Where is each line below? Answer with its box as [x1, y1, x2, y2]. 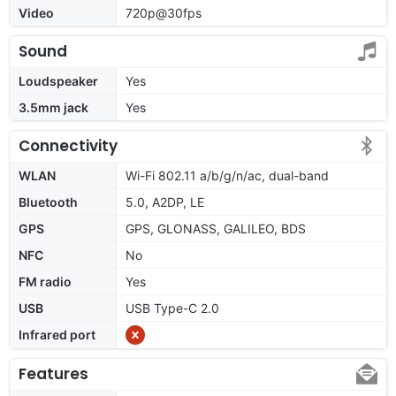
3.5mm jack [19, 99, 88, 115]
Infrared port [19, 326, 95, 342]
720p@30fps [126, 4, 202, 20]
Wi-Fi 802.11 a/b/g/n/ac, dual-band [126, 167, 329, 183]
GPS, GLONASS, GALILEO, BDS [126, 220, 306, 236]
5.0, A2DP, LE [126, 194, 204, 209]
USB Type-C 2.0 [126, 300, 219, 316]
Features [19, 362, 88, 385]
